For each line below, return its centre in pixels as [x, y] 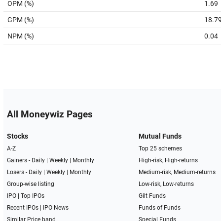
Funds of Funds [160, 208]
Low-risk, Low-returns [166, 184]
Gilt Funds [152, 196]
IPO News [55, 208]
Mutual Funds [160, 136]
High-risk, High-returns [168, 160]
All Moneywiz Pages [50, 114]
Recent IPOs [22, 208]
